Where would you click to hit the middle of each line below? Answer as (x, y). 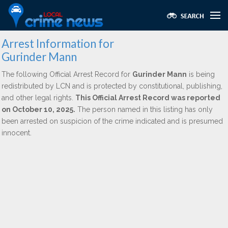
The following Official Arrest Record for (67, 74)
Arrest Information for (58, 44)
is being (201, 74)
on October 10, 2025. (38, 109)
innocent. (17, 133)
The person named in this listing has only (144, 109)
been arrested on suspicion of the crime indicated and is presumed (112, 121)
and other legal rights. (38, 98)
